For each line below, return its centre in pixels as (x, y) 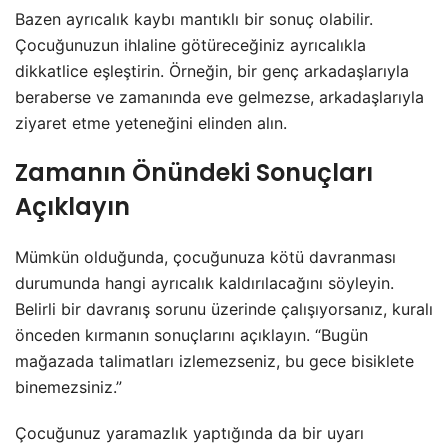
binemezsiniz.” (68, 386)
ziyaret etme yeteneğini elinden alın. (151, 122)
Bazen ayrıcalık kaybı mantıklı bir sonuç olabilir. (194, 18)
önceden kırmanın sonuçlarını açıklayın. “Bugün (191, 334)
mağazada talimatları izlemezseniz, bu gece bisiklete (214, 360)
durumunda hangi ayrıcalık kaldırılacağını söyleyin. (204, 282)
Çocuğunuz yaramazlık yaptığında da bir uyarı (189, 432)
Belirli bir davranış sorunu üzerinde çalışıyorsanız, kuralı (224, 308)
